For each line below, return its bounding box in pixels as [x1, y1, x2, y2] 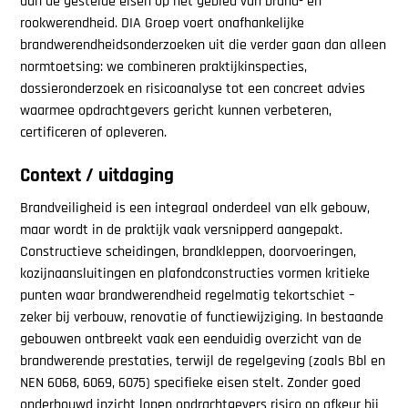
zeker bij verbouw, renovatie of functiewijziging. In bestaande [20, 310, 384, 325]
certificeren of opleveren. [20, 126, 168, 141]
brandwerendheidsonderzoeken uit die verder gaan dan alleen [20, 38, 387, 54]
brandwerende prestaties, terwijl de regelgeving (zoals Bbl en [20, 353, 386, 369]
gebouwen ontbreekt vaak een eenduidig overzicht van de [20, 331, 362, 347]
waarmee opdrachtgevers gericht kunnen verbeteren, [20, 104, 332, 119]
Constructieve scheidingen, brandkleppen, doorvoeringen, [20, 244, 357, 260]
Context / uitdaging [20, 167, 175, 187]
